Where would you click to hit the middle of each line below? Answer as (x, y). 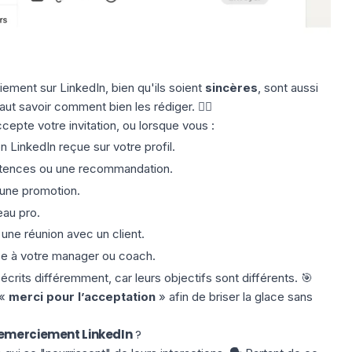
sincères (229, 87)
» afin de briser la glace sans (234, 296)
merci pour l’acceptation (80, 296)
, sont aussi (288, 87)
